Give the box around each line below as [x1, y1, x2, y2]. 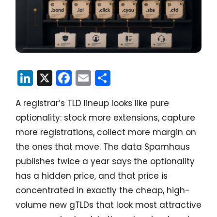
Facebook [72, 66, 145, 89]
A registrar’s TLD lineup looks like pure [15, 97, 169, 109]
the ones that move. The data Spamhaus [15, 140, 190, 153]
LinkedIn [33, 66, 93, 89]
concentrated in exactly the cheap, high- [15, 184, 190, 196]
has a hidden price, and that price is [15, 170, 168, 182]
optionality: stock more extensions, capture [15, 111, 195, 124]
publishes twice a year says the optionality [15, 155, 195, 167]
